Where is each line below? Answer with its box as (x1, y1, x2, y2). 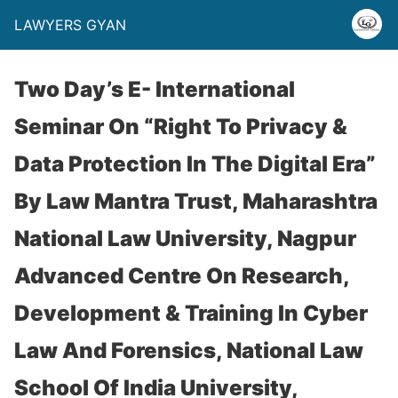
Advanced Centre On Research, (14, 263, 349, 289)
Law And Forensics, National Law (14, 338, 363, 363)
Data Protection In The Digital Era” (14, 151, 376, 177)
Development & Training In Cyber (14, 300, 368, 326)
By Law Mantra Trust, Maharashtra (14, 188, 378, 214)
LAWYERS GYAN (14, 16, 126, 34)
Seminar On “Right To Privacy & (14, 114, 347, 139)
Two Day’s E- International (14, 76, 295, 102)
